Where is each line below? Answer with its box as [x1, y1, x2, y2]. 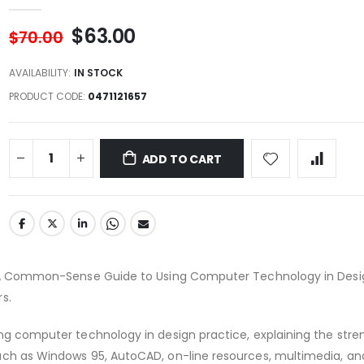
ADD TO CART [141, 150, 222, 167]
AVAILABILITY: [8, 65, 71, 80]
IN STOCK [73, 65, 123, 80]
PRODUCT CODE [8, 89, 83, 103]
